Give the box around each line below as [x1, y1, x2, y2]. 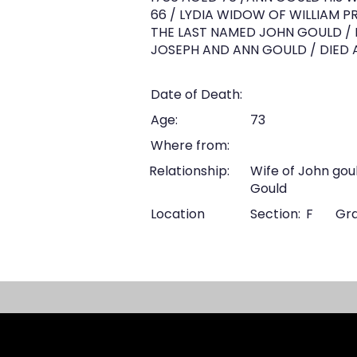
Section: [250, 205, 300, 223]
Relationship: [149, 162, 229, 180]
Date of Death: [151, 85, 242, 104]
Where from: [151, 136, 229, 155]
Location [151, 205, 205, 223]
